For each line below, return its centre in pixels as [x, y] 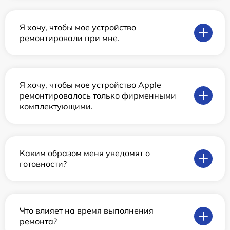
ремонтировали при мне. [70, 38]
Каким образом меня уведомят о [85, 153]
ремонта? [38, 221]
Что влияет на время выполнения [87, 210]
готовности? [43, 164]
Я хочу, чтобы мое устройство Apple [90, 84]
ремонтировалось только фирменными [98, 95]
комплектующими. [56, 106]
